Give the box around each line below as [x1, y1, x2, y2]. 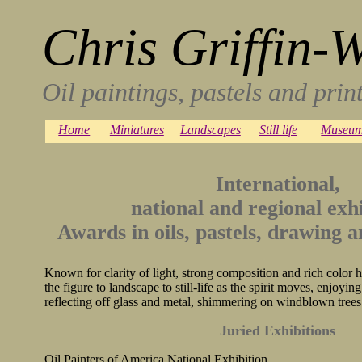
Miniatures [109, 122, 164, 137]
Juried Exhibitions [220, 322, 335, 339]
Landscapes [179, 122, 241, 137]
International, [215, 172, 340, 196]
